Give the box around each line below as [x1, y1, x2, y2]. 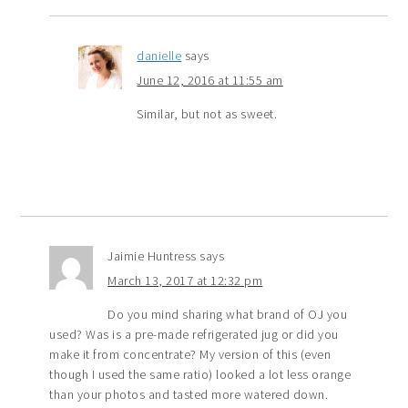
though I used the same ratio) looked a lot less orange [49, 366, 352, 383]
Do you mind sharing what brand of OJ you [107, 306, 348, 323]
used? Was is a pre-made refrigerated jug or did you [49, 326, 339, 343]
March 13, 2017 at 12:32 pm [107, 272, 263, 290]
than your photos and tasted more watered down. [49, 386, 329, 403]
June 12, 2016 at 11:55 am [137, 72, 283, 89]
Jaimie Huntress [107, 248, 197, 265]
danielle [137, 47, 182, 65]
